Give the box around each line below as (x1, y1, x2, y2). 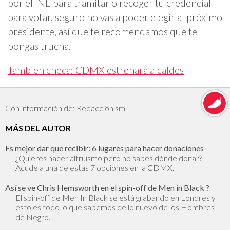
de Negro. (15, 212, 50, 222)
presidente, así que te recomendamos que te (8, 25, 197, 37)
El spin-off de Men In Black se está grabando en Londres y (15, 193, 216, 202)
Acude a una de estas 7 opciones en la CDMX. (15, 163, 174, 172)
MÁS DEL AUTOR (5, 123, 71, 133)
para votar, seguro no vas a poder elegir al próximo (8, 11, 222, 23)
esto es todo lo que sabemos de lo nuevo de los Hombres (15, 202, 215, 212)
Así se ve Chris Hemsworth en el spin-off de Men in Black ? (5, 183, 209, 193)
